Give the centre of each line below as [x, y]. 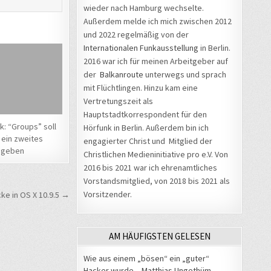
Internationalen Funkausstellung [141, 47]
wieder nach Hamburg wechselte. [145, 8]
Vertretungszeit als [118, 101]
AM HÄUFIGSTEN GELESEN [159, 236]
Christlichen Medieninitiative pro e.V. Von [156, 154]
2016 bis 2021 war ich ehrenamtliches [151, 167]
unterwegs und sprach [185, 74]
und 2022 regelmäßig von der [136, 34]
